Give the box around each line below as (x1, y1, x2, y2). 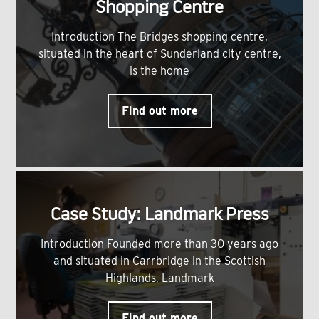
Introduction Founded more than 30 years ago (41, 237, 278, 251)
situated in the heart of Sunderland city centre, (38, 47, 281, 61)
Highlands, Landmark (105, 271, 214, 286)
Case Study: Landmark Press (50, 207, 269, 225)
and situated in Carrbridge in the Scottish (53, 254, 266, 268)
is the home (130, 64, 189, 78)
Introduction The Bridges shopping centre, (51, 30, 268, 44)
